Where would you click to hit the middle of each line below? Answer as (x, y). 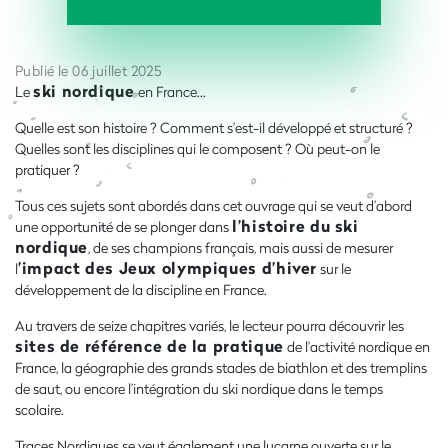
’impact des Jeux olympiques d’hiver (168, 267)
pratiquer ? (47, 169)
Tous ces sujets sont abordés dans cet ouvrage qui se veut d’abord (213, 205)
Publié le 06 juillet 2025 (88, 70)
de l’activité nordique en (356, 346)
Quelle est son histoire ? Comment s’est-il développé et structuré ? (214, 127)
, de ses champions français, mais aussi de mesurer (241, 247)
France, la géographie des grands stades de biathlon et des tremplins (221, 367)
